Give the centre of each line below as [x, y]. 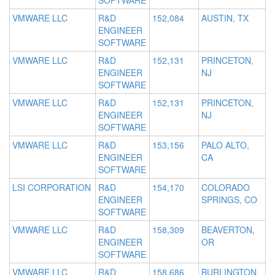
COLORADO [226, 188]
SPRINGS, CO [229, 200]
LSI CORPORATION [52, 188]
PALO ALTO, [225, 145]
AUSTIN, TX [225, 18]
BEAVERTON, [228, 230]
